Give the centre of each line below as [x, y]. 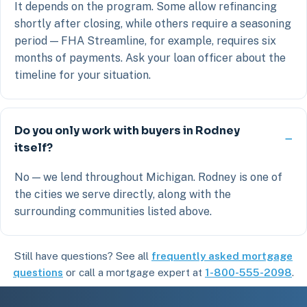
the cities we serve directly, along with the [123, 194]
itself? [34, 147]
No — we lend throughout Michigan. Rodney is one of [148, 177]
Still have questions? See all [83, 256]
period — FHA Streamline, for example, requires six [145, 40]
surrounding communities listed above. [113, 211]
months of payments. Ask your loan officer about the [150, 58]
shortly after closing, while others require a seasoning [153, 23]
